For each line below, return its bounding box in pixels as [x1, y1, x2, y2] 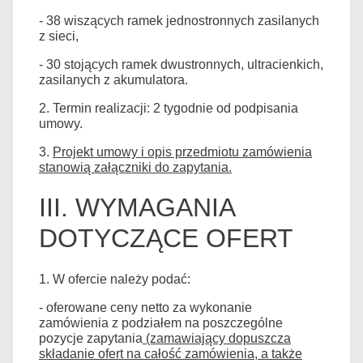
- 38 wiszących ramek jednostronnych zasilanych [39, 13, 319, 28]
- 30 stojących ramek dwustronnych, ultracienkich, [39, 57, 323, 71]
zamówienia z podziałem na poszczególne [39, 315, 283, 330]
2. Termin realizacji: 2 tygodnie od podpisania [39, 100, 298, 115]
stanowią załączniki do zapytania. [39, 160, 232, 174]
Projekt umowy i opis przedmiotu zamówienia [53, 144, 312, 159]
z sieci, [39, 28, 79, 43]
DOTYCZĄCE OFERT [39, 224, 293, 254]
